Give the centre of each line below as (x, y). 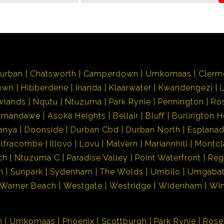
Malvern (122, 144)
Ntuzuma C (37, 158)
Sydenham (71, 172)
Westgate (83, 186)
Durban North (153, 130)
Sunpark (27, 172)
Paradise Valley (97, 158)
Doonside (44, 130)
